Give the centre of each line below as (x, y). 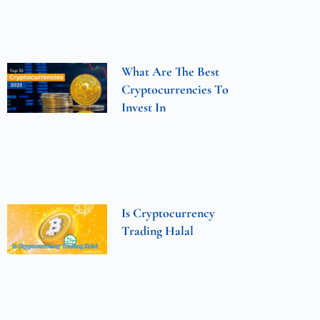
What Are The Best (171, 71)
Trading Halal (158, 230)
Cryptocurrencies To (175, 89)
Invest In (144, 107)
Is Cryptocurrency (169, 212)
